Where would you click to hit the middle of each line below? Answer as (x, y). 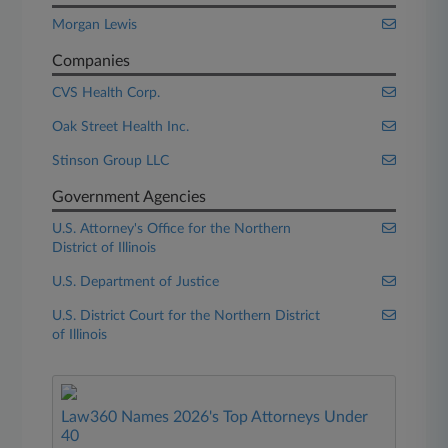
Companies (91, 61)
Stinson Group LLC (111, 161)
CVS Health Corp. (106, 93)
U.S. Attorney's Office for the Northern (172, 229)
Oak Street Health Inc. (121, 127)
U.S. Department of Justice (136, 282)
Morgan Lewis (95, 25)
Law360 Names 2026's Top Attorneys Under (215, 417)
